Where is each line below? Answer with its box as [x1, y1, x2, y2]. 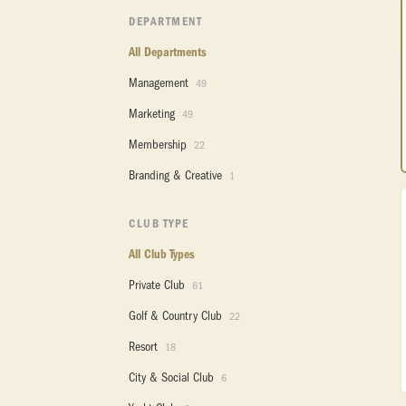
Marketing [129, 106, 179, 121]
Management [129, 75, 192, 91]
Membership [129, 137, 190, 152]
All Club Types [129, 246, 195, 262]
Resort [129, 339, 161, 354]
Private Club [129, 277, 188, 293]
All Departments [129, 44, 207, 60]
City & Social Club [129, 370, 217, 385]
